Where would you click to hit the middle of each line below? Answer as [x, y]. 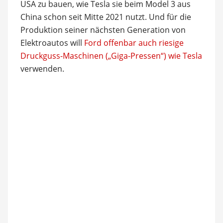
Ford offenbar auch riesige [134, 43]
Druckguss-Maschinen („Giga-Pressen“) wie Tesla [111, 56]
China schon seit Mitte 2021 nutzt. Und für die [106, 17]
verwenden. [42, 69]
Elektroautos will [52, 43]
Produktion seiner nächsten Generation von [103, 30]
